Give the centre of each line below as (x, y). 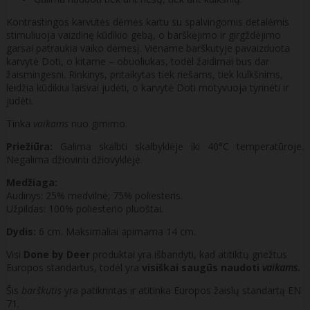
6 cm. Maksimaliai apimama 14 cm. (116, 231)
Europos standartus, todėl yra (74, 267)
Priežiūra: (29, 146)
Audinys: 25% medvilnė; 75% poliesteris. (94, 195)
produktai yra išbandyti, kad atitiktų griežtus (189, 254)
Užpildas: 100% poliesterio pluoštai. (85, 208)
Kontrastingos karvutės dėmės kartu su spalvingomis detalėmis (148, 21)
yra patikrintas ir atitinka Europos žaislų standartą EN (181, 290)
